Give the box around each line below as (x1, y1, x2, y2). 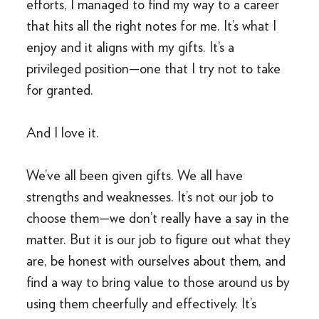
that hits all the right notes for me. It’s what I (26, 17, 277, 35)
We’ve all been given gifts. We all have (26, 167, 244, 184)
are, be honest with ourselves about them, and (26, 252, 286, 270)
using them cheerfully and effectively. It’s (26, 295, 257, 313)
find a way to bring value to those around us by (26, 273, 291, 291)
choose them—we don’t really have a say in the (26, 209, 290, 227)
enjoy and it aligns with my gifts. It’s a (26, 38, 235, 56)
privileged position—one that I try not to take (26, 60, 281, 78)
